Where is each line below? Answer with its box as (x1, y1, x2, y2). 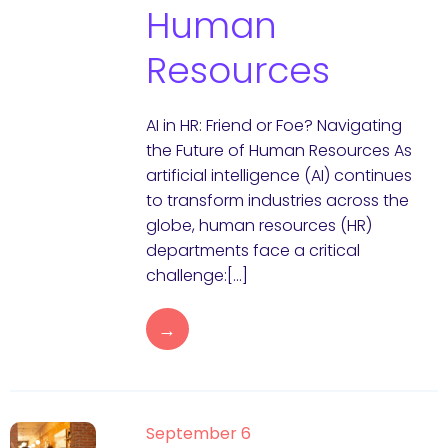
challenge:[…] (145, 264, 248, 287)
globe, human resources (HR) (145, 214, 372, 237)
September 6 (145, 422, 251, 445)
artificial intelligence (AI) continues (145, 164, 412, 187)
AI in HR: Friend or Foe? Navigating (145, 114, 402, 137)
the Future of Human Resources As (145, 139, 412, 162)
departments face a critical (145, 239, 360, 262)
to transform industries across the (145, 189, 409, 212)
